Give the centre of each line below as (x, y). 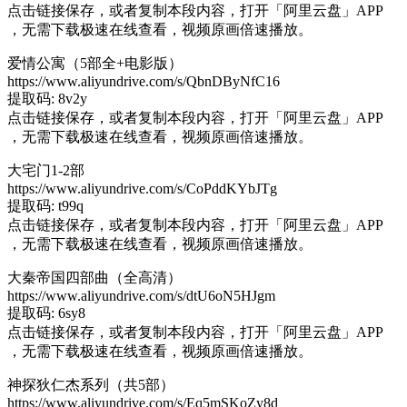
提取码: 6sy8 (46, 313)
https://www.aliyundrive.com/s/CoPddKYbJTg (142, 188)
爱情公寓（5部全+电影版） (95, 63)
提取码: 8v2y (47, 98)
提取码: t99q (45, 205)
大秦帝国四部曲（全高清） (94, 277)
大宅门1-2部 (46, 170)
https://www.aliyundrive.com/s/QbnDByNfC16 (144, 81)
